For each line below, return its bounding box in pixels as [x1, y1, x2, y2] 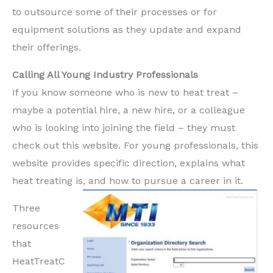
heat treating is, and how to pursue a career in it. [12, 174, 243, 186]
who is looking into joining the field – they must [12, 121, 235, 133]
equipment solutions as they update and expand [12, 23, 241, 35]
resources [12, 219, 59, 232]
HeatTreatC [12, 255, 65, 267]
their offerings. [12, 41, 81, 53]
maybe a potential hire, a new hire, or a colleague [12, 104, 245, 116]
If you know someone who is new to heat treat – [12, 86, 238, 98]
